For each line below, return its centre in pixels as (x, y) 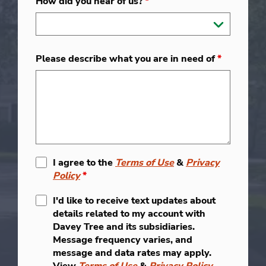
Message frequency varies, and (123, 240)
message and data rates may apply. (132, 253)
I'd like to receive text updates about (134, 200)
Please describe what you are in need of (126, 58)
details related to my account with (129, 213)
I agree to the (84, 162)
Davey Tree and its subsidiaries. (124, 227)
